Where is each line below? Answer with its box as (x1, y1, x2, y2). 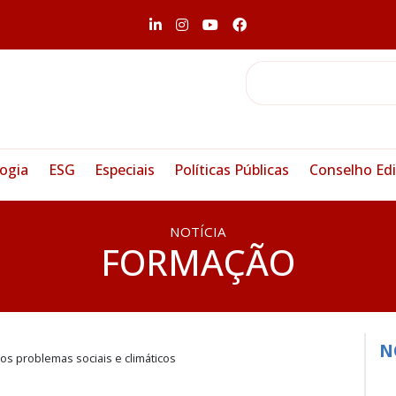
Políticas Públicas (174, 160, 290, 180)
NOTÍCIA (170, 223, 226, 241)
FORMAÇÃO (101, 238, 295, 287)
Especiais (95, 160, 156, 180)
